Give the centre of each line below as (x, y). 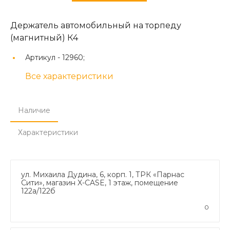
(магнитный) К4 (44, 37)
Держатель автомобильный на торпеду (96, 25)
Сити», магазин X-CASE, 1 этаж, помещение (100, 183)
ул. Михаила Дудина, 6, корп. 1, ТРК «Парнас (103, 174)
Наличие (34, 110)
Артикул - (44, 57)
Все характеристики (69, 76)
